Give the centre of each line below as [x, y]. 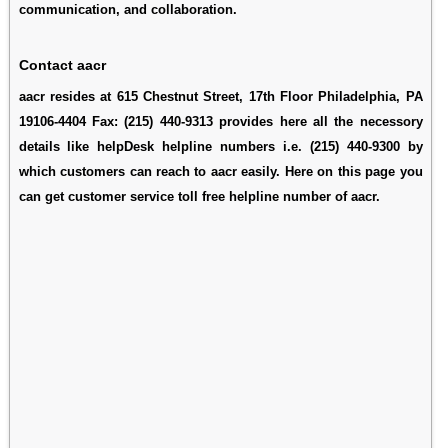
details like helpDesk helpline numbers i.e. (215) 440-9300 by [220, 146]
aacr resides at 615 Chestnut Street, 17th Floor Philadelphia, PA [220, 96]
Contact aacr [62, 64]
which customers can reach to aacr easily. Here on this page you [220, 171]
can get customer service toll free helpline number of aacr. [199, 196]
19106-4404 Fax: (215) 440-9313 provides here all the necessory [220, 121]
